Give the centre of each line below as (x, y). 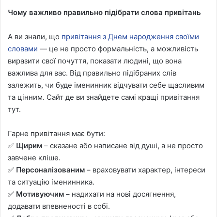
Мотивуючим (40, 194)
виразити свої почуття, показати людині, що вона (95, 61)
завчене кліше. (34, 157)
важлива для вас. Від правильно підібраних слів (92, 73)
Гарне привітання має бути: (56, 133)
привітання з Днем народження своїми (130, 36)
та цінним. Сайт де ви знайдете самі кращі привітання (104, 97)
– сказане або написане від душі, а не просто (123, 145)
